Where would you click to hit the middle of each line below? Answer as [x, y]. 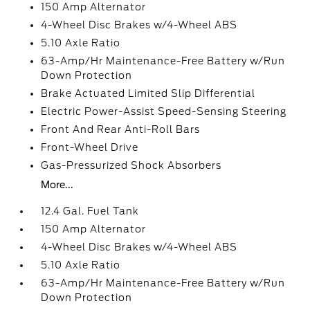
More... [57, 185]
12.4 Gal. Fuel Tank [90, 211]
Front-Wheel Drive [90, 147]
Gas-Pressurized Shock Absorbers [131, 165]
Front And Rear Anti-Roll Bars [121, 129]
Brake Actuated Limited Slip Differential [148, 93]
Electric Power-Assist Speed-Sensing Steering [164, 111]
